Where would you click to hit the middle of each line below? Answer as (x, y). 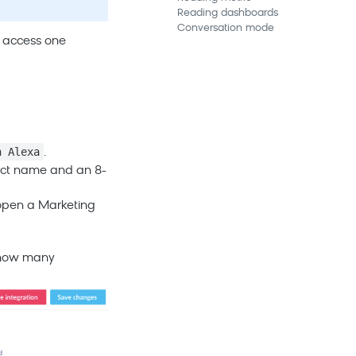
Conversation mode (226, 28)
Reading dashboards (228, 13)
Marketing (67, 206)
